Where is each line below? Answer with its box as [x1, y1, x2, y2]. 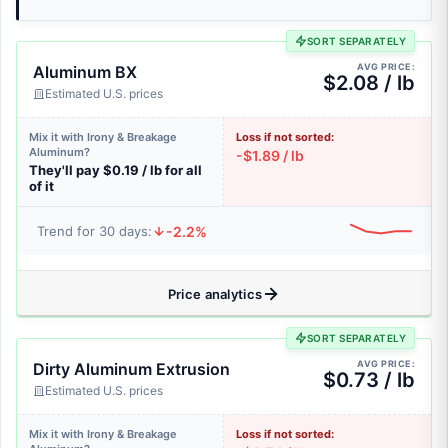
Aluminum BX [33, 62, 137, 82]
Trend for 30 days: [37, 223, 152, 239]
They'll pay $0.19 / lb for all [29, 162, 202, 178]
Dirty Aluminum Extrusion [33, 359, 230, 379]
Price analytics [167, 286, 263, 302]
